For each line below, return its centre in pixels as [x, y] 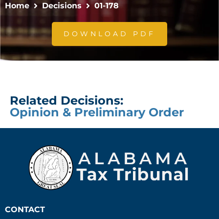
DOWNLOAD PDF [109, 34]
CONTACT [25, 209]
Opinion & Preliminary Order [97, 112]
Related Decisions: [66, 101]
